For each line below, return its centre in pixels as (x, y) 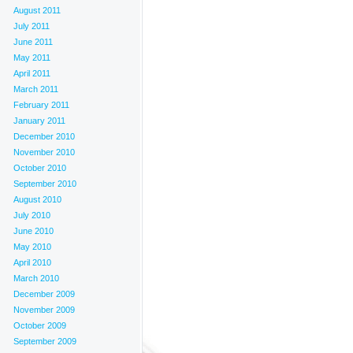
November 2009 (44, 310)
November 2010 (44, 152)
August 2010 (37, 199)
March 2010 (36, 278)
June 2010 (33, 231)
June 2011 (33, 42)
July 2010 (32, 215)
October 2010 (40, 168)
